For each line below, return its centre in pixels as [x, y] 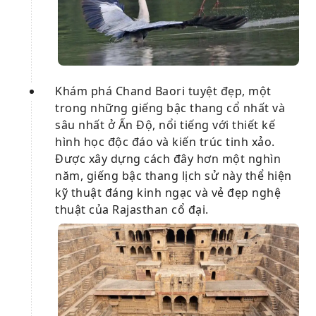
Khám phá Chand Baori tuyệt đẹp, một [163, 91]
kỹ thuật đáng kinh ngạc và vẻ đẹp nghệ [168, 193]
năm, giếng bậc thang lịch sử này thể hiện [174, 176]
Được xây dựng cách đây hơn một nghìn [168, 159]
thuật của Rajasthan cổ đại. [132, 210]
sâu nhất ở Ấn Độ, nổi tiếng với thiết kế [165, 125]
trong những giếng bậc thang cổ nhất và [170, 108]
